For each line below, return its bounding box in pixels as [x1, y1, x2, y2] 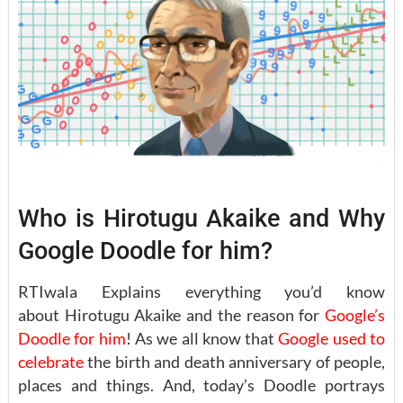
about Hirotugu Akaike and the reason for [18, 304, 325, 325]
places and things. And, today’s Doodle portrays [18, 374, 385, 395]
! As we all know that [125, 327, 279, 348]
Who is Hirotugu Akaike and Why [18, 204, 385, 234]
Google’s [325, 304, 385, 325]
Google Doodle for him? [18, 237, 273, 266]
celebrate [18, 351, 84, 372]
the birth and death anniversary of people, [84, 351, 385, 372]
